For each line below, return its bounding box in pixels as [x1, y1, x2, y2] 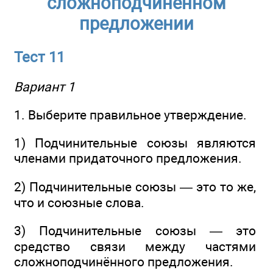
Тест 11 [14, 49, 65, 66]
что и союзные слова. [14, 194, 144, 210]
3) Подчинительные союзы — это [14, 223, 256, 239]
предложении [79, 13, 194, 35]
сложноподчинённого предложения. [14, 254, 233, 270]
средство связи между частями [14, 239, 256, 255]
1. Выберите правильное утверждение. [14, 107, 247, 123]
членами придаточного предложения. [14, 151, 242, 166]
